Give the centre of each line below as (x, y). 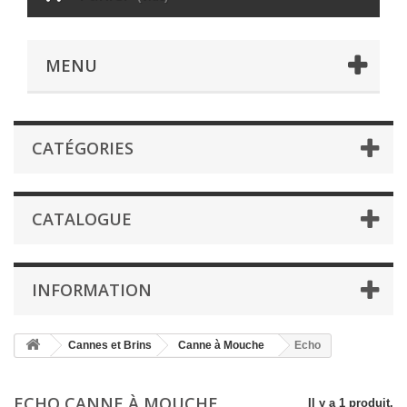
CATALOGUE (82, 219)
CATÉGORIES (83, 149)
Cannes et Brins (110, 346)
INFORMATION (92, 290)
